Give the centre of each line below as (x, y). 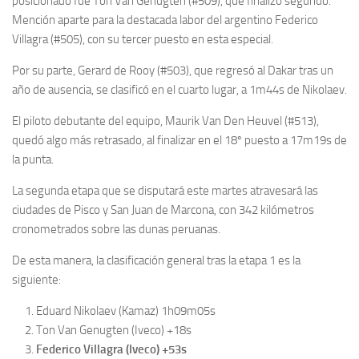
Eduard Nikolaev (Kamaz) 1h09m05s (126, 311)
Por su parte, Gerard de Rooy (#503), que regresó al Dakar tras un (173, 70)
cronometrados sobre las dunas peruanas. (116, 229)
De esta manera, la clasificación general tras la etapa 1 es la (156, 260)
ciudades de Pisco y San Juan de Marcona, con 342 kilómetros (163, 210)
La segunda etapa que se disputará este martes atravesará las (165, 190)
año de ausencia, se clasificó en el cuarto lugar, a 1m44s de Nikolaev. (179, 89)
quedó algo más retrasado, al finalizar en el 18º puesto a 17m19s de (179, 140)
